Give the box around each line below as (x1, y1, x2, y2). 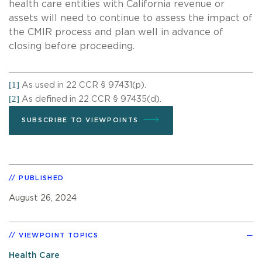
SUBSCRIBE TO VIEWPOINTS (22, 116, 139, 123)
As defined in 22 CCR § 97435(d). (19, 94, 161, 104)
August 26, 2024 (9, 193, 77, 202)
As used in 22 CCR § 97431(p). (19, 80, 146, 89)
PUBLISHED (19, 174, 64, 181)
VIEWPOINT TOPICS (19, 232, 99, 239)
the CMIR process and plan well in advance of (9, 27, 223, 37)
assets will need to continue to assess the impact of (9, 13, 253, 23)
